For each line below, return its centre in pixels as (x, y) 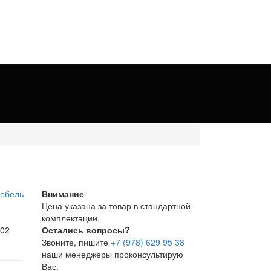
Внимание (63, 193)
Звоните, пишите (76, 242)
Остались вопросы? (86, 230)
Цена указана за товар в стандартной (116, 205)
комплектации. (70, 217)
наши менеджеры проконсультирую (112, 254)
